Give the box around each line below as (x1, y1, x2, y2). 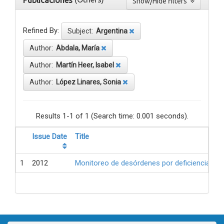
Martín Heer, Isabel (56, 61, 114, 69)
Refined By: (23, 26, 59, 35)
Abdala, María (56, 44, 99, 52)
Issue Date (32, 132, 67, 141)
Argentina (96, 27, 127, 35)
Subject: (67, 27, 96, 35)
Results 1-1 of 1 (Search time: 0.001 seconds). (35, 111, 188, 121)
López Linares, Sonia (56, 78, 121, 86)
